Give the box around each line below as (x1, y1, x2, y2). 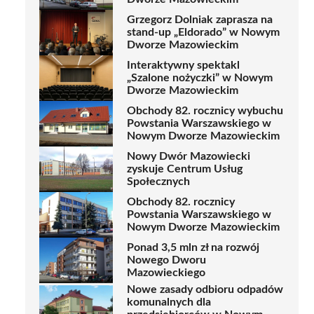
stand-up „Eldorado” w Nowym (127, 27, 280, 39)
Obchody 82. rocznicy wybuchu (127, 105, 283, 117)
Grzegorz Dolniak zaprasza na (127, 14, 273, 26)
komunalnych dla (127, 296, 211, 308)
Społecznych (127, 176, 190, 188)
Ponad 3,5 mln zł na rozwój (127, 242, 259, 254)
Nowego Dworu (127, 254, 206, 266)
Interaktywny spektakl (127, 60, 240, 71)
